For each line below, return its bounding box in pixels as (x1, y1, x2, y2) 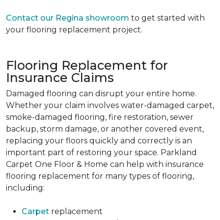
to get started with (129, 13, 205, 23)
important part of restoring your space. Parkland (6, 148, 197, 158)
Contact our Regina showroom (6, 13, 129, 23)
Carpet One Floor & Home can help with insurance (6, 160, 204, 169)
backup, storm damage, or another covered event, (6, 124, 204, 134)
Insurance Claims (6, 70, 114, 85)
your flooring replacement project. (6, 25, 142, 35)
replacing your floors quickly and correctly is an (6, 136, 192, 146)
